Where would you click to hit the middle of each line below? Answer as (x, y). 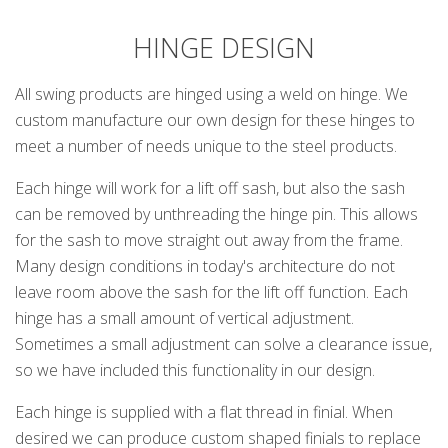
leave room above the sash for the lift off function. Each (211, 292)
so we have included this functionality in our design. (195, 370)
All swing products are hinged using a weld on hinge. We (211, 94)
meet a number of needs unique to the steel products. (206, 146)
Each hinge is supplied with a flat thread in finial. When (204, 412)
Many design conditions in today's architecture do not (205, 266)
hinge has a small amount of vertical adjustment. (184, 318)
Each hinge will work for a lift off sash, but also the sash (210, 188)
